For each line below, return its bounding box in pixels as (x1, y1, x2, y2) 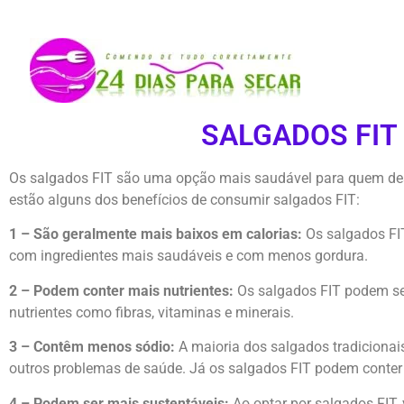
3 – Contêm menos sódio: (9, 338, 179, 356)
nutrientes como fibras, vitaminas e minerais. (9, 303, 294, 321)
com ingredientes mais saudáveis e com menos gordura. (9, 247, 368, 265)
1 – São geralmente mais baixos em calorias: (9, 225, 302, 243)
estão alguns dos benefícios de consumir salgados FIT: (9, 191, 360, 208)
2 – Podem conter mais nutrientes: (9, 281, 237, 299)
